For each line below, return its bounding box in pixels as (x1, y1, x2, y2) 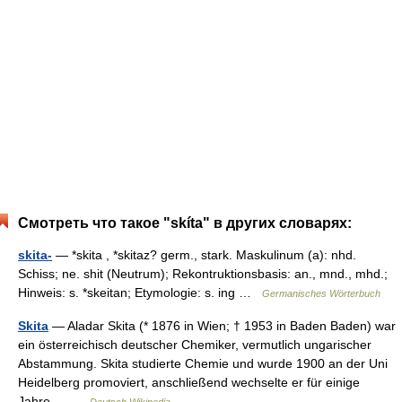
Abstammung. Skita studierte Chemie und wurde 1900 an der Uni (18, 356, 388, 371)
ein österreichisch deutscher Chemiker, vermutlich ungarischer (18, 337, 371, 352)
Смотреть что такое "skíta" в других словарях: (18, 215, 352, 231)
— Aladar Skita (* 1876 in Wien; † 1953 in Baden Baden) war (48, 319, 396, 333)
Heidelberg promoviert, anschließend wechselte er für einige (18, 375, 360, 389)
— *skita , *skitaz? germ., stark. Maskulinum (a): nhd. (52, 248, 356, 262)
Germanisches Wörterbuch (262, 288, 380, 299)
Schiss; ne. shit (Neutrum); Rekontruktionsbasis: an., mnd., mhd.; (18, 267, 388, 281)
